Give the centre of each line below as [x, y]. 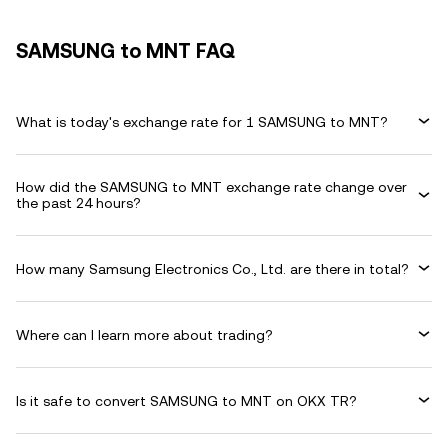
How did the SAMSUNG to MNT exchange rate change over [211, 187]
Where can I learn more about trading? [144, 334]
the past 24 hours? [78, 203]
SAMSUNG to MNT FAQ [125, 51]
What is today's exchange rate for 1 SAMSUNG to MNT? [202, 121]
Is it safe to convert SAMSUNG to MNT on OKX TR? [186, 400]
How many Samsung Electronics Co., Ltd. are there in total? [212, 268]
